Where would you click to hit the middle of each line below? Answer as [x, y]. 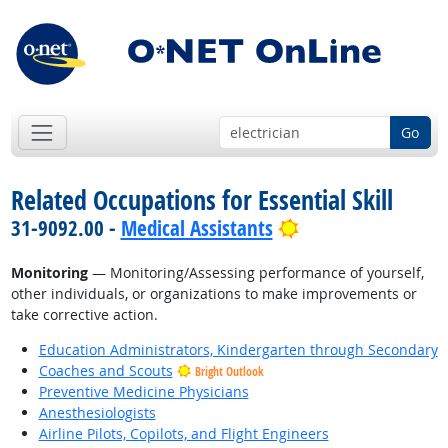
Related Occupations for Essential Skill [201, 200]
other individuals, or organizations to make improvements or [213, 294]
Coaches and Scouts [105, 371]
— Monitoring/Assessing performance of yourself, [255, 273]
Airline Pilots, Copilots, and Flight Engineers [183, 434]
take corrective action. [84, 315]
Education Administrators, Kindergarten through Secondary [238, 350]
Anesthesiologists [97, 413]
